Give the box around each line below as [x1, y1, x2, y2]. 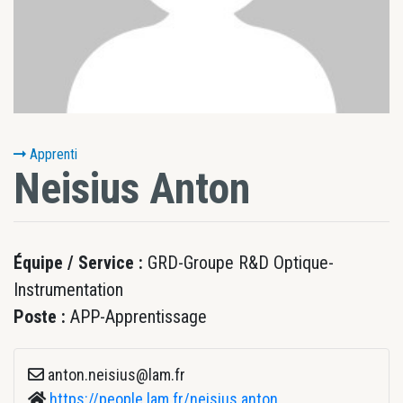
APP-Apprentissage [70, 306, 207, 327]
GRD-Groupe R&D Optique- [148, 252, 334, 273]
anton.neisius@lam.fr [44, 365, 185, 384]
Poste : [13, 306, 70, 327]
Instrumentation [13, 279, 123, 300]
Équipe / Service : [13, 252, 148, 273]
